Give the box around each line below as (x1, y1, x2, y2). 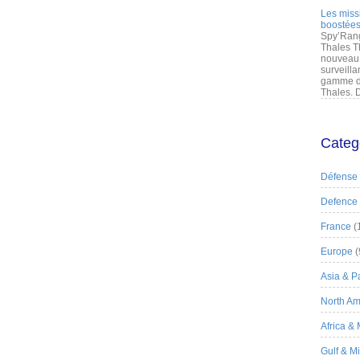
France (321, 221, 351, 232)
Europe (321, 246, 353, 257)
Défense (321, 171, 358, 182)
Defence (321, 196, 358, 207)
